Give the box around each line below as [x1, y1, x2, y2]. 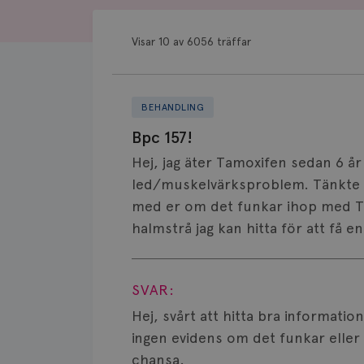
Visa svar [158, 248, 216, 265]
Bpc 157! [132, 128, 193, 147]
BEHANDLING [141, 102, 204, 113]
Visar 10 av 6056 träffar [132, 35, 251, 48]
